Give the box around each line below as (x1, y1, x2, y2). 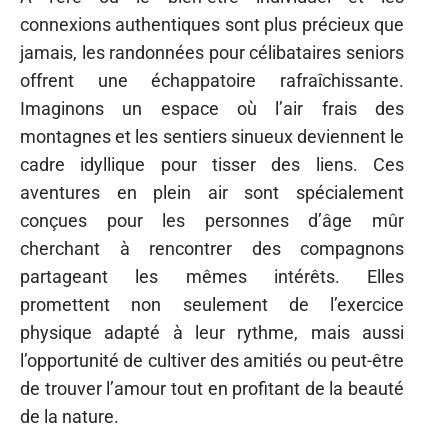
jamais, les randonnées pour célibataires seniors (20, 42, 404, 63)
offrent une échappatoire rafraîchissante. (20, 70, 404, 91)
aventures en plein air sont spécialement (20, 182, 404, 203)
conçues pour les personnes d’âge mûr (20, 210, 404, 231)
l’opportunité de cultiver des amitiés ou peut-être (20, 350, 404, 371)
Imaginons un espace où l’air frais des (20, 98, 404, 119)
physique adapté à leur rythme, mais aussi (20, 322, 404, 343)
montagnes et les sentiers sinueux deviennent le (20, 126, 404, 147)
